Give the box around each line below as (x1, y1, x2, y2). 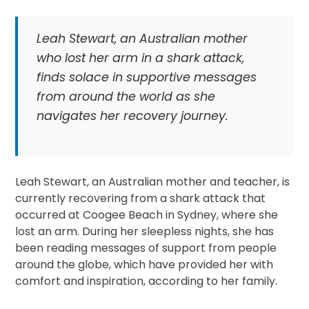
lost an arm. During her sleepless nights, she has (15, 223, 275, 240)
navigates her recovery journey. (36, 107, 228, 124)
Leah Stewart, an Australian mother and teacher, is (15, 174, 290, 190)
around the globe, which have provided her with (15, 257, 274, 273)
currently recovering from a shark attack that (15, 190, 266, 207)
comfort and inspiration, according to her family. (15, 273, 278, 290)
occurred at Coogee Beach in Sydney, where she (15, 207, 279, 223)
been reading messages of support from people (15, 240, 277, 257)
